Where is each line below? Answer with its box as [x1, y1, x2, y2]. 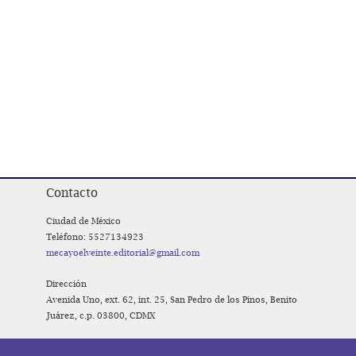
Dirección [46, 278, 87, 289]
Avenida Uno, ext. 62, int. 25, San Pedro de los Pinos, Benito [46, 294, 297, 305]
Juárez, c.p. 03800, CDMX [46, 310, 155, 321]
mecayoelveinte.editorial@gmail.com [46, 247, 199, 258]
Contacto [46, 185, 98, 200]
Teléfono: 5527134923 [46, 231, 144, 242]
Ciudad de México [46, 215, 121, 226]
